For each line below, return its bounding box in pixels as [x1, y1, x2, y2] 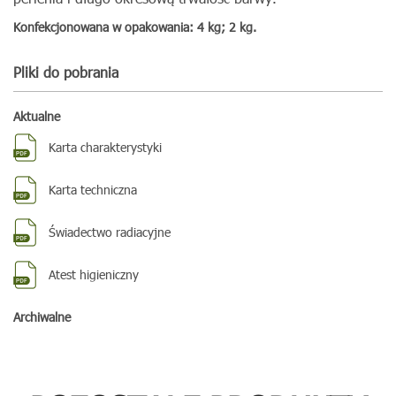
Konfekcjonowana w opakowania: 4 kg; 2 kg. [13, 19, 256, 35]
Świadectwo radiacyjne [49, 224, 171, 240]
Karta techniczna [49, 181, 137, 198]
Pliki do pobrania [13, 63, 118, 81]
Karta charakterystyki [49, 139, 162, 156]
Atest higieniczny [49, 266, 139, 283]
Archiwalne [13, 308, 71, 325]
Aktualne [13, 108, 60, 125]
